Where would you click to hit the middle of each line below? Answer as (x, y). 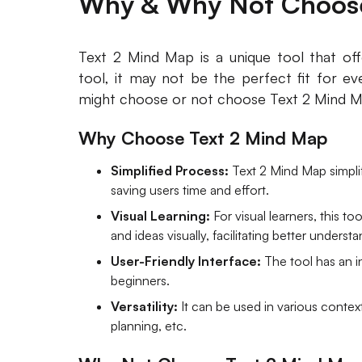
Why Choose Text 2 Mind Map (203, 137)
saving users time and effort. (190, 189)
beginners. (140, 280)
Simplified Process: (170, 170)
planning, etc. (149, 325)
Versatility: (144, 306)
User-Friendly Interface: (186, 261)
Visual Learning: (160, 215)
